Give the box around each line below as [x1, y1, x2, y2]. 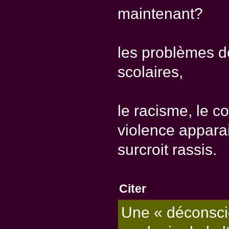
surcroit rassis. [117, 141, 217, 158]
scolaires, [117, 63, 183, 81]
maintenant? [117, 5, 203, 22]
